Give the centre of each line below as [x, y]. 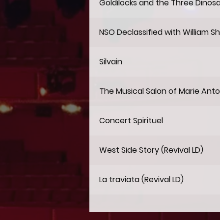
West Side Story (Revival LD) [151, 150]
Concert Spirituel [131, 121]
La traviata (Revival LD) [141, 179]
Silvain [111, 62]
